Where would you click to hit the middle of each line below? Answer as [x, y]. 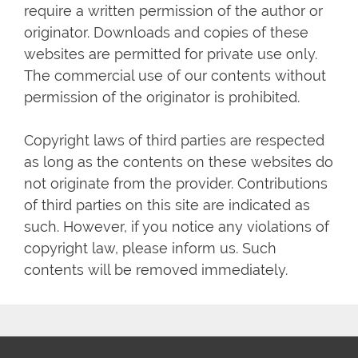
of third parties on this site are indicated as [167, 205]
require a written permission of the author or [173, 11]
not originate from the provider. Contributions [176, 183]
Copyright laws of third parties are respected [174, 140]
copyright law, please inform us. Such [150, 248]
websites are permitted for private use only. [171, 54]
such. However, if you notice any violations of [177, 227]
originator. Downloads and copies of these [166, 32]
